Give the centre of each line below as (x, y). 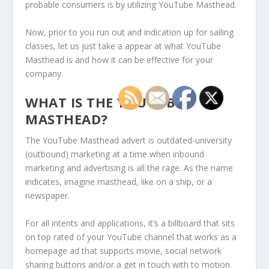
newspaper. (49, 196)
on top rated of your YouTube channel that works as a (131, 237)
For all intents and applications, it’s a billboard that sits (130, 223)
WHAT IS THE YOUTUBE (104, 102)
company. (44, 73)
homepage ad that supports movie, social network (124, 250)
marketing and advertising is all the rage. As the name (129, 168)
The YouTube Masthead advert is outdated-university (129, 141)
